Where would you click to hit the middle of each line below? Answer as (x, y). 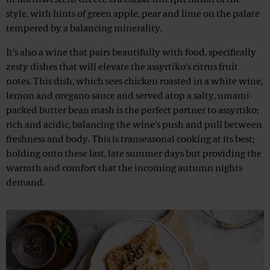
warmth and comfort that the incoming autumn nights (124, 169)
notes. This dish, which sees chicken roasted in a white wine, (134, 82)
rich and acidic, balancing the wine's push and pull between (134, 126)
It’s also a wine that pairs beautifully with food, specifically (131, 53)
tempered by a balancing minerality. (84, 29)
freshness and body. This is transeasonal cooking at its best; (130, 140)
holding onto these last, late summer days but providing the (134, 155)
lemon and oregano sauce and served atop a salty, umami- (129, 97)
